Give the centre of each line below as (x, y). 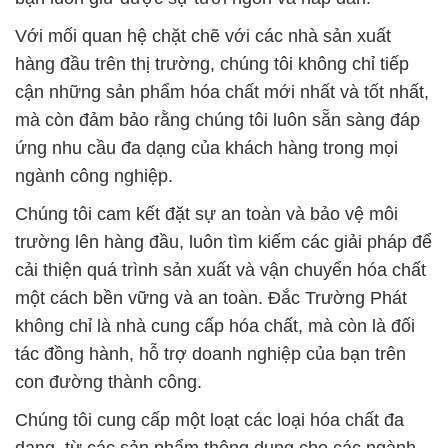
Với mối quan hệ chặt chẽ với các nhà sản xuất (203, 35)
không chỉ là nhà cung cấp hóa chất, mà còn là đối (215, 325)
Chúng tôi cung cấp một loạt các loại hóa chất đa (209, 419)
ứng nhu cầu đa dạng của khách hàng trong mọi (206, 147)
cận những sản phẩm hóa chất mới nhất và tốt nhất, (222, 91)
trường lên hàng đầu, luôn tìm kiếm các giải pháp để (223, 241)
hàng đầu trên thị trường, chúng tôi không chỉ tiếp (212, 63)
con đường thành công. (108, 381)
